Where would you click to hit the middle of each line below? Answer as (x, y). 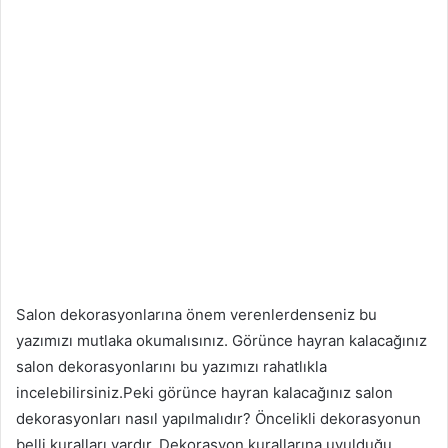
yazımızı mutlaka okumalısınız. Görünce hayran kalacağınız (221, 340)
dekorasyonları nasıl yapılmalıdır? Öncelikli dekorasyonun (218, 418)
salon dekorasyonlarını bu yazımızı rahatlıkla (171, 366)
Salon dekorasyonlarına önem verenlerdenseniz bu (196, 314)
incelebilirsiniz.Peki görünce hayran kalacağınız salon (204, 392)
